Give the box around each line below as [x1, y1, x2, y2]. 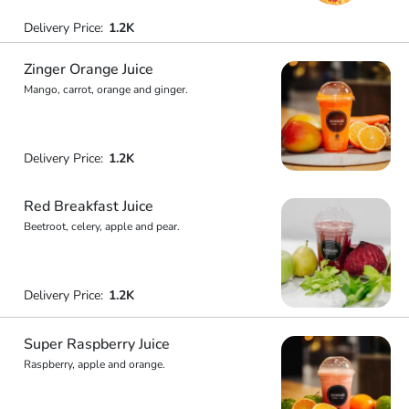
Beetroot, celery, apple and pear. [23, 219, 180, 234]
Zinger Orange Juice [23, 58, 153, 79]
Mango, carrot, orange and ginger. [23, 81, 188, 97]
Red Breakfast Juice [23, 196, 153, 216]
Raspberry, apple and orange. [23, 356, 165, 372]
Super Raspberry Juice [23, 333, 170, 354]
